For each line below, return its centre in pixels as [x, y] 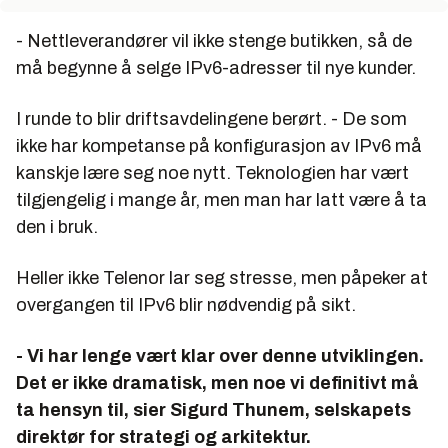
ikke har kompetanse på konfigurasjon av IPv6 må [219, 146]
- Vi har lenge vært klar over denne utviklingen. [220, 356]
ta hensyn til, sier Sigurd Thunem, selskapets [213, 410]
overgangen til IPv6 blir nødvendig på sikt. [186, 305]
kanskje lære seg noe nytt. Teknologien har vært [212, 173]
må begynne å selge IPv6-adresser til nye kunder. [216, 68]
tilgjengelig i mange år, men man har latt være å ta [221, 200]
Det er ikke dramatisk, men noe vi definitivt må [217, 383]
